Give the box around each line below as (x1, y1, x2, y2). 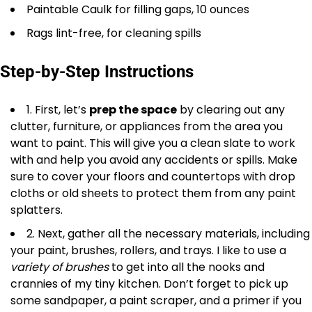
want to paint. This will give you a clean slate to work (10, 135, 295, 152)
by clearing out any (177, 102, 285, 118)
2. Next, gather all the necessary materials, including (26, 226, 310, 242)
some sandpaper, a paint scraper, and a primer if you (10, 292, 302, 309)
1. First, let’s (26, 102, 89, 118)
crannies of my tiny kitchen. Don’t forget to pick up (10, 276, 288, 292)
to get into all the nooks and (109, 259, 265, 276)
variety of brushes (10, 259, 109, 276)
